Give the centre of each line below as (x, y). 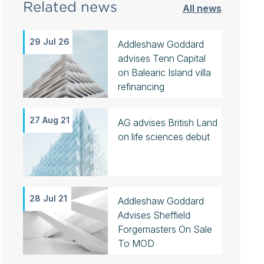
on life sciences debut (164, 137)
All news (202, 8)
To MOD (136, 243)
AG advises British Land (167, 123)
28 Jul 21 (48, 198)
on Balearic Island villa (164, 72)
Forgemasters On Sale (165, 229)
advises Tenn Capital (161, 58)
